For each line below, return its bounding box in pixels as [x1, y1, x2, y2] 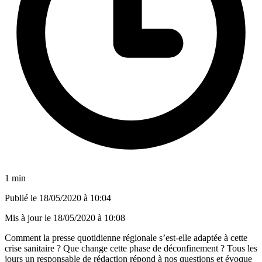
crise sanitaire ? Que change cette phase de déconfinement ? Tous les [5, 243, 257, 253]
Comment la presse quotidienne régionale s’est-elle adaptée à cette [5, 232, 247, 243]
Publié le [5, 192, 39, 203]
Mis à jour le [5, 212, 53, 223]
